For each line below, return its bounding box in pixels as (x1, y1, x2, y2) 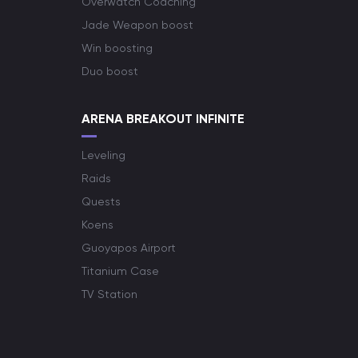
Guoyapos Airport (82, 241, 176, 254)
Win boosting (82, 42, 153, 54)
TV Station (82, 288, 137, 300)
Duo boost (82, 65, 138, 78)
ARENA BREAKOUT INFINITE (82, 111, 245, 126)
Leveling (82, 149, 125, 161)
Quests (82, 195, 121, 208)
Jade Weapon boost (82, 18, 193, 31)
